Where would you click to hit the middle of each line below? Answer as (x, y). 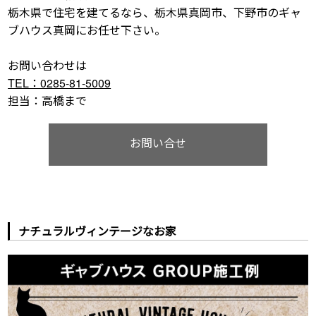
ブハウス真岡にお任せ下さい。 (87, 30)
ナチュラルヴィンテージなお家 (98, 231)
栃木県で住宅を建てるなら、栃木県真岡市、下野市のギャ (155, 13)
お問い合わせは (48, 66)
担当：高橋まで (48, 101)
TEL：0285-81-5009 (60, 83)
